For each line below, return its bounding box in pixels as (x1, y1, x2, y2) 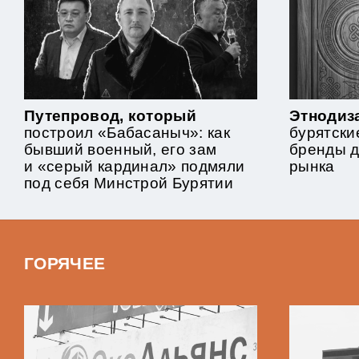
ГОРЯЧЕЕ (24, 254, 106, 273)
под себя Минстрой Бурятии (24, 175, 234, 192)
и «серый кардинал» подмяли (24, 158, 245, 175)
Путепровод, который (24, 107, 197, 125)
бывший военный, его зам (24, 141, 217, 159)
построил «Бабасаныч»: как (24, 124, 231, 142)
